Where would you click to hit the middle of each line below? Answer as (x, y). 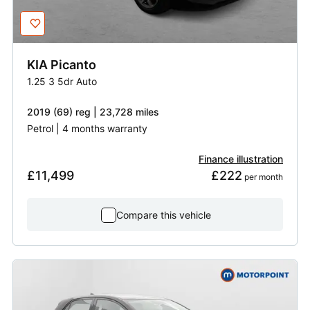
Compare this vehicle (163, 215)
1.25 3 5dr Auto (62, 82)
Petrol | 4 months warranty (87, 129)
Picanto (73, 65)
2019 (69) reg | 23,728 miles (93, 112)
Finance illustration (241, 159)
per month (263, 177)
